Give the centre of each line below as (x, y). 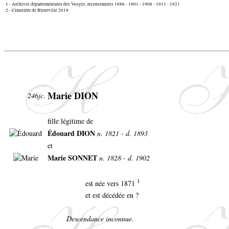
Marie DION (73, 96)
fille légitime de (70, 121)
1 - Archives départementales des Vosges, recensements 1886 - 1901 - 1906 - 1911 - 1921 (93, 4)
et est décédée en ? (112, 195)
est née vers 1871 (111, 183)
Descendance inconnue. (100, 219)
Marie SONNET (73, 158)
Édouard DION (72, 133)
